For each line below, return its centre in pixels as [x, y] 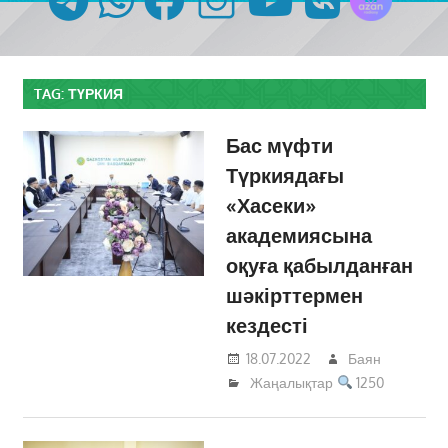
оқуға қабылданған [320, 265]
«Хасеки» [271, 205]
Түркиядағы [285, 175]
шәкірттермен [295, 295]
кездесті [267, 325]
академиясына [299, 235]
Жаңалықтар [291, 382]
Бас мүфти [280, 145]
